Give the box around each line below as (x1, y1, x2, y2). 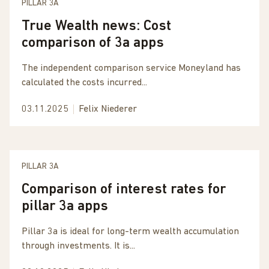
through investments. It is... (22, 241, 135, 251)
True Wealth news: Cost (22, 19, 171, 34)
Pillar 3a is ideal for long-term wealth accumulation (22, 227, 239, 237)
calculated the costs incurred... (22, 78, 147, 88)
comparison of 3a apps (22, 36, 164, 50)
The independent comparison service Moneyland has (22, 64, 241, 73)
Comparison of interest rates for (22, 183, 226, 197)
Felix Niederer (79, 104, 137, 114)
